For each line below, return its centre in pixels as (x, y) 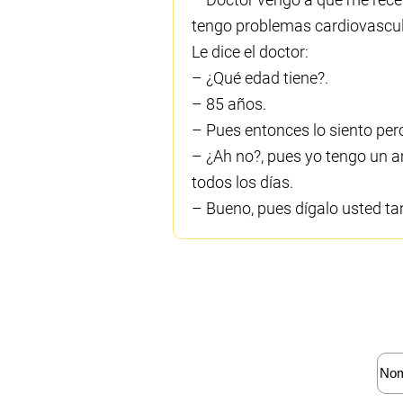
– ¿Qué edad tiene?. (260, 78)
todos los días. (242, 183)
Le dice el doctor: (250, 52)
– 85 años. (229, 104)
